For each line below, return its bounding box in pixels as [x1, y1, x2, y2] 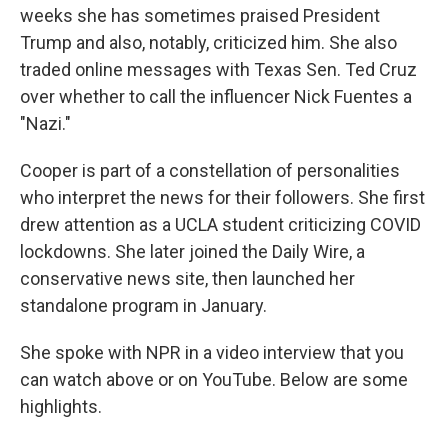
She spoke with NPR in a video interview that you [20, 341, 404, 363]
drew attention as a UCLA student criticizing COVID [20, 213, 421, 235]
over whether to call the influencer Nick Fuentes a [20, 85, 412, 107]
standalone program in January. [20, 294, 267, 316]
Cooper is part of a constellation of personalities [20, 159, 400, 181]
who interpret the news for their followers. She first [20, 186, 425, 208]
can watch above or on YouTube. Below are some [20, 368, 408, 390]
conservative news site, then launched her [20, 267, 355, 289]
